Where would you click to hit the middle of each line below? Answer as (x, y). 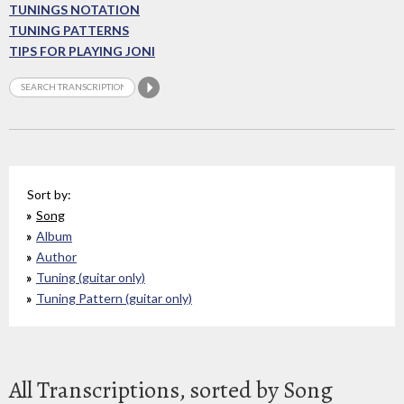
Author (56, 256)
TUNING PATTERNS (69, 31)
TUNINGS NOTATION (74, 10)
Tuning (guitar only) (91, 277)
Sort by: (49, 194)
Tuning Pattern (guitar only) (114, 298)
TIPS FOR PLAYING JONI (82, 51)
